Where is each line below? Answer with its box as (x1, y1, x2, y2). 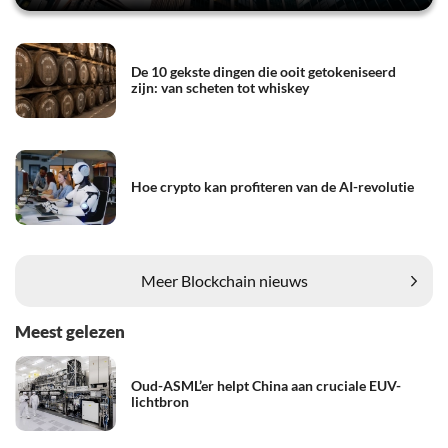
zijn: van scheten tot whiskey (131, 79, 309, 97)
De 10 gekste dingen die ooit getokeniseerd (131, 63, 396, 81)
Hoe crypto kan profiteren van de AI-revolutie (131, 178, 414, 196)
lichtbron (131, 392, 189, 410)
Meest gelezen (15, 320, 125, 342)
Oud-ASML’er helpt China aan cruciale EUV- (131, 376, 401, 394)
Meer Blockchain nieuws (140, 271, 308, 291)
